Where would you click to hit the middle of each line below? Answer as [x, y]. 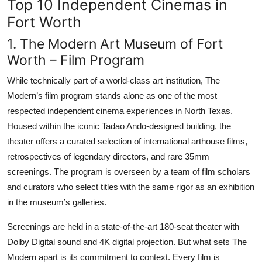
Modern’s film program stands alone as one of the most [112, 95]
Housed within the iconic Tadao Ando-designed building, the [119, 126]
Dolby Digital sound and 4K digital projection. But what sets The [127, 242]
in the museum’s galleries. [57, 202]
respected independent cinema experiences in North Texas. [120, 111]
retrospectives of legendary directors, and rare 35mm [108, 156]
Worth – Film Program [76, 60]
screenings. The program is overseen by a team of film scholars [129, 171]
